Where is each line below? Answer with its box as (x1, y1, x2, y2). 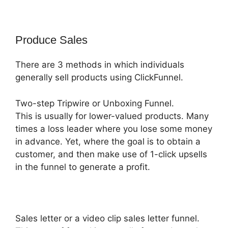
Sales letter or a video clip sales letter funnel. (15, 213, 199, 223)
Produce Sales (15, 34, 88, 47)
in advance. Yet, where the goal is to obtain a (15, 136, 201, 147)
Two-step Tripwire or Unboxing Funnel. (15, 98, 174, 108)
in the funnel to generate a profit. (15, 161, 150, 172)
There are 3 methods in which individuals (15, 60, 184, 70)
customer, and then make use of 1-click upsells (15, 149, 207, 159)
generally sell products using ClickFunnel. (15, 72, 183, 83)
